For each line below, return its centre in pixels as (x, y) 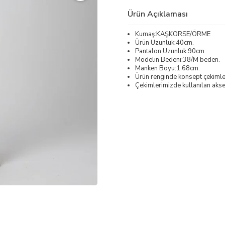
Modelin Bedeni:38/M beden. (178, 60)
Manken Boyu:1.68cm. (167, 68)
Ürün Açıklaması (158, 14)
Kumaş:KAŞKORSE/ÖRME (173, 34)
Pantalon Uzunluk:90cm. (171, 51)
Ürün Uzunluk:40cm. (164, 42)
